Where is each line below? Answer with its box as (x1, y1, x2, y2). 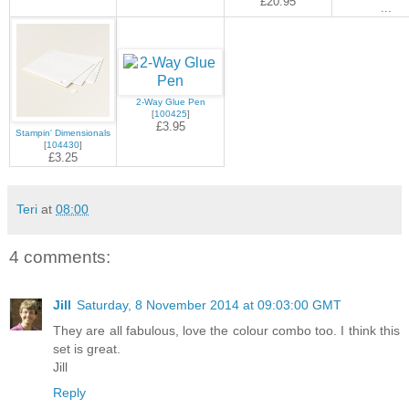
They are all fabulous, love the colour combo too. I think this (53, 322, 400, 338)
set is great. (53, 341, 121, 356)
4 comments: (9, 247, 110, 267)
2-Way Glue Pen (135, 97, 205, 108)
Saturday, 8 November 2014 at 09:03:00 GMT (77, 297, 341, 312)
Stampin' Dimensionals (16, 128, 110, 139)
